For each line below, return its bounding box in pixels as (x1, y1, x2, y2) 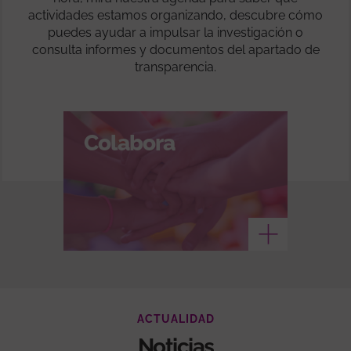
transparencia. (135, 59, 216, 74)
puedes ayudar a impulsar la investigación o (48, 24, 303, 40)
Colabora (84, 129, 175, 156)
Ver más (183, 225, 237, 242)
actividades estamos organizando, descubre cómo (28, 7, 323, 23)
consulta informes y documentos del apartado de (31, 42, 320, 57)
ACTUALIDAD (136, 312, 215, 325)
